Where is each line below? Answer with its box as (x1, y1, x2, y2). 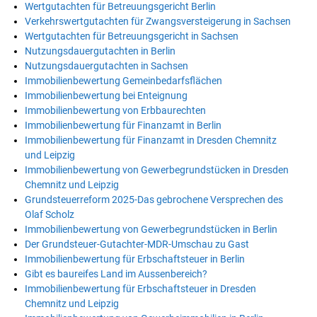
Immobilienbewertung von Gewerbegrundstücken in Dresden (25, 163, 289, 175)
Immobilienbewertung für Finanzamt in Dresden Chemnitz (25, 134, 277, 146)
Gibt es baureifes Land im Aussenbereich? (25, 267, 207, 279)
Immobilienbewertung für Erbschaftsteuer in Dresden (25, 282, 256, 294)
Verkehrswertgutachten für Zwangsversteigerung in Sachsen (25, 15, 291, 27)
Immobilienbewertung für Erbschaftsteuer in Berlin (25, 253, 245, 265)
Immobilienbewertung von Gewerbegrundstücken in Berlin (25, 223, 277, 235)
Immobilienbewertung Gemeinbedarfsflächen (25, 74, 222, 86)
